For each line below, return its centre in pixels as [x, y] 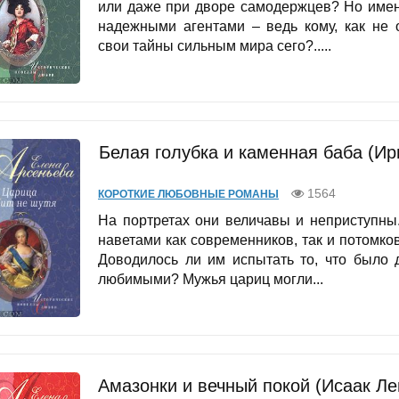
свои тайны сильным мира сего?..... [215, 45]
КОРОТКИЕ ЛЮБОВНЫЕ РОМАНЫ [188, 194]
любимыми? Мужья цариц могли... [211, 279]
